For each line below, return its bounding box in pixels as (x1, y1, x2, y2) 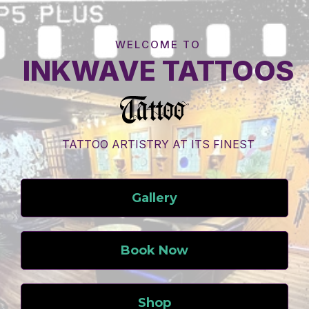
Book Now (121, 243, 188, 258)
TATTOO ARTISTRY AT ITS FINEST (61, 137, 255, 151)
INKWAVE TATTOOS (22, 54, 294, 88)
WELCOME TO (115, 38, 201, 51)
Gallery (132, 190, 177, 206)
